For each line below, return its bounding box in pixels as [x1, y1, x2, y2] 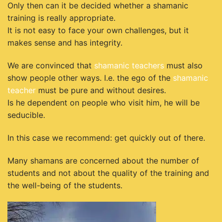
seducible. [7, 110, 45, 120]
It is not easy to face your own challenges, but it [7, 25, 189, 36]
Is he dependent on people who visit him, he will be [7, 98, 200, 108]
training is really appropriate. [7, 13, 115, 23]
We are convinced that [7, 60, 94, 71]
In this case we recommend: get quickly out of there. [7, 132, 205, 143]
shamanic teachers [94, 60, 164, 71]
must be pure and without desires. [36, 85, 166, 96]
